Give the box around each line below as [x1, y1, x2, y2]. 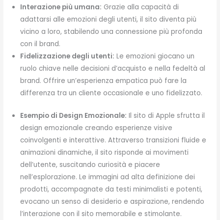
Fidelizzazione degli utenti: [20, 52, 115, 61]
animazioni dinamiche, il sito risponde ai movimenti [20, 147, 189, 157]
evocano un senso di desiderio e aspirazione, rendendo [20, 196, 205, 206]
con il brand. [20, 39, 61, 49]
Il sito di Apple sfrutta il [127, 110, 205, 120]
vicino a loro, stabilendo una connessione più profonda [20, 27, 203, 37]
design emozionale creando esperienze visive [20, 123, 173, 133]
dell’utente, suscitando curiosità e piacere [20, 160, 161, 169]
